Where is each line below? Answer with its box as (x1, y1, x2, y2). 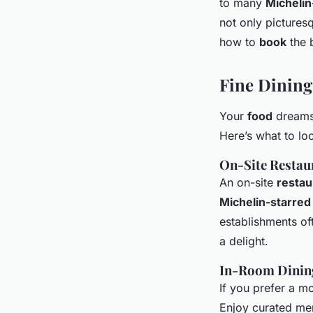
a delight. (219, 233, 268, 248)
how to (219, 34, 259, 49)
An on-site (219, 175, 277, 189)
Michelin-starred (219, 194, 311, 209)
